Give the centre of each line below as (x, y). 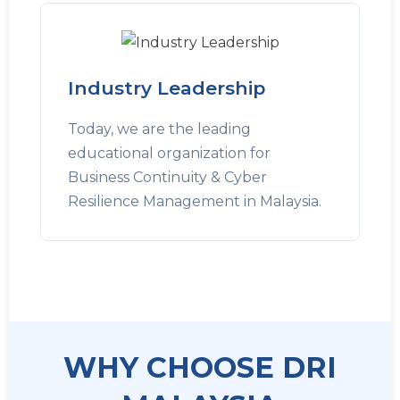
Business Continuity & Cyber (167, 177)
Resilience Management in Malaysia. (195, 201)
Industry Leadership (167, 88)
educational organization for (169, 153)
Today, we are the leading (159, 129)
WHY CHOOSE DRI (200, 367)
